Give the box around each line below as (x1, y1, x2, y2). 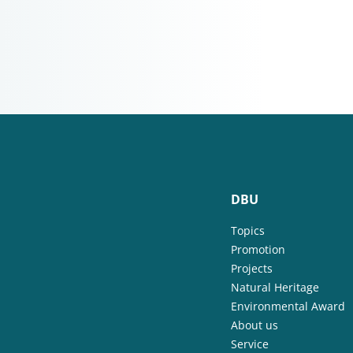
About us (231, 318, 278, 333)
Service (231, 336, 269, 351)
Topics (231, 223, 265, 238)
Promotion (231, 242, 285, 257)
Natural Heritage (231, 280, 319, 295)
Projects (231, 261, 273, 276)
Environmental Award (231, 299, 345, 314)
